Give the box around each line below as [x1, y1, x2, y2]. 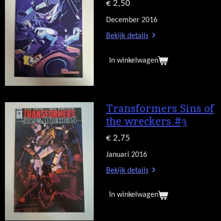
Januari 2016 [106, 150, 147, 159]
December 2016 [106, 16, 157, 25]
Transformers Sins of [106, 101, 214, 115]
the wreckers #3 [106, 114, 187, 128]
